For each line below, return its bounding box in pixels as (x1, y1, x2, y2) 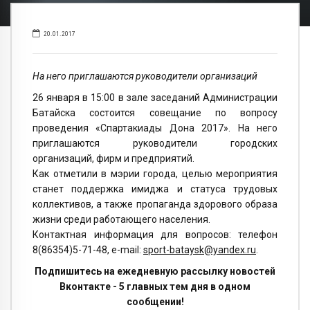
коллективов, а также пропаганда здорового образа (33, 199, 277, 210)
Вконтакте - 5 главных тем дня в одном (60, 280, 250, 292)
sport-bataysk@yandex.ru (143, 244, 256, 256)
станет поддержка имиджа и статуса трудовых (33, 183, 277, 195)
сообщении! (126, 295, 184, 307)
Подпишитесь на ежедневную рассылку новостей (35, 265, 275, 277)
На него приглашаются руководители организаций (33, 71, 257, 82)
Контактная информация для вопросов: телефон (33, 229, 277, 241)
